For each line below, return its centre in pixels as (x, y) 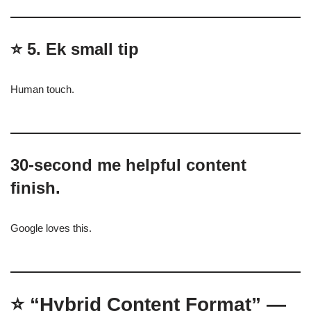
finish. (35, 188)
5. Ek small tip (83, 49)
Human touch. (42, 89)
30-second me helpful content (128, 165)
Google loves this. (51, 228)
